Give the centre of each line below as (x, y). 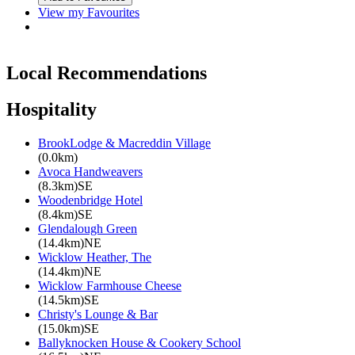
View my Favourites (89, 12)
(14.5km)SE (69, 300)
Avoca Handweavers (90, 172)
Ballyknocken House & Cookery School (139, 343)
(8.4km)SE (65, 215)
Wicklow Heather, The (95, 258)
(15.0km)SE (69, 329)
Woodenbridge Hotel (90, 200)
